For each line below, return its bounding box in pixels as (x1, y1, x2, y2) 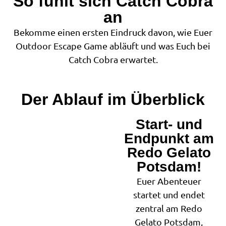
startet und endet (133, 189, 205, 200)
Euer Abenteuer (136, 176, 201, 187)
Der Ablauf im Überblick (21, 90, 205, 109)
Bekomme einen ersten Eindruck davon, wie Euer (14, 27, 212, 38)
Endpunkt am (124, 131, 214, 147)
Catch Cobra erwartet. (68, 54, 158, 65)
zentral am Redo (135, 203, 202, 214)
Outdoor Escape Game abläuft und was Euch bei (16, 40, 210, 51)
